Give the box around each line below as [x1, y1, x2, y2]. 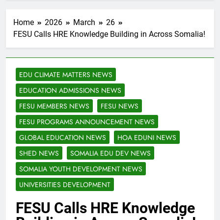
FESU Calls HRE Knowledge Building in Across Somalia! [13, 29, 205, 39]
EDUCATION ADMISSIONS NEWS [19, 85, 121, 96]
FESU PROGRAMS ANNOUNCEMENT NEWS [19, 117, 155, 127]
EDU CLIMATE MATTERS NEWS [19, 70, 112, 80]
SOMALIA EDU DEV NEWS [70, 148, 151, 159]
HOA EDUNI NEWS [117, 133, 176, 143]
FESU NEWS [101, 101, 138, 111]
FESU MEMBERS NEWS [19, 101, 89, 111]
